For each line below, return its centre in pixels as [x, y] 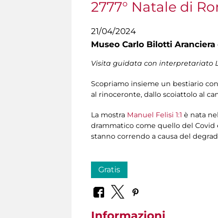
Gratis [109, 170]
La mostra [109, 115]
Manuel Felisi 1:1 [154, 115]
